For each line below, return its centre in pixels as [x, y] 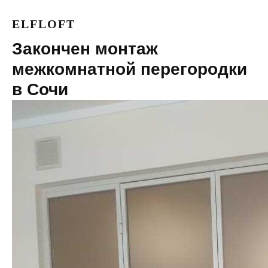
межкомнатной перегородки [130, 69]
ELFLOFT [44, 24]
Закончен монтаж [85, 49]
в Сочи [40, 89]
